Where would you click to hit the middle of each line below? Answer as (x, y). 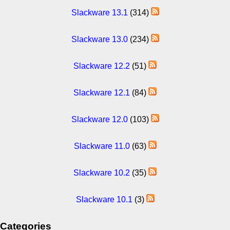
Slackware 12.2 (102, 66)
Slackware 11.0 (102, 146)
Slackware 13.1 (99, 12)
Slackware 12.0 (99, 119)
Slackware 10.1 (104, 199)
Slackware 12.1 (102, 92)
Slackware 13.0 (99, 39)
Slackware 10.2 (102, 172)
